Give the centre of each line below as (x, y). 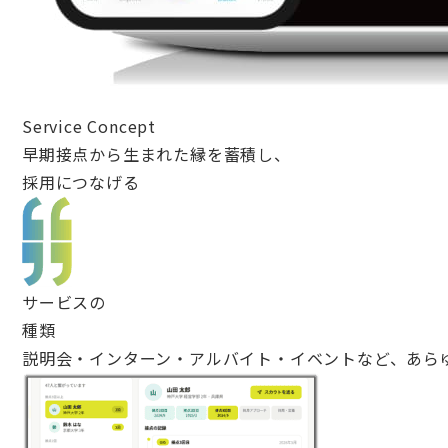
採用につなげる (81, 182)
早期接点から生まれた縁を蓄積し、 (156, 154)
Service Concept (89, 126)
